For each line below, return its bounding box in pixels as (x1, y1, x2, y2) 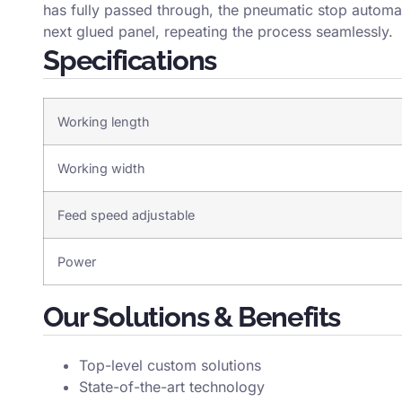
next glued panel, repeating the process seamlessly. (43, 22, 393, 40)
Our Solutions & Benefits (43, 301, 341, 333)
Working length (57, 114, 150, 129)
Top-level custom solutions (79, 356, 261, 374)
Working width (57, 161, 145, 176)
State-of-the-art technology (79, 378, 265, 396)
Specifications (43, 44, 217, 76)
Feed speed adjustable (57, 207, 195, 223)
